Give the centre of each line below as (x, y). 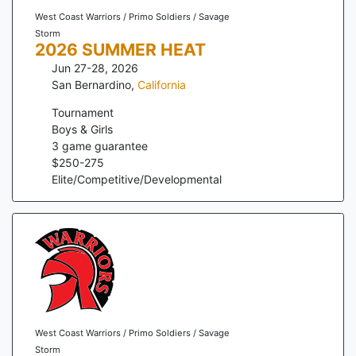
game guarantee (103, 145)
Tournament (83, 112)
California (162, 84)
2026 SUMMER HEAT (120, 49)
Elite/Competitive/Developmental (137, 179)
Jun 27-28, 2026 (95, 68)
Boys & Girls (82, 129)
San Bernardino (91, 84)
